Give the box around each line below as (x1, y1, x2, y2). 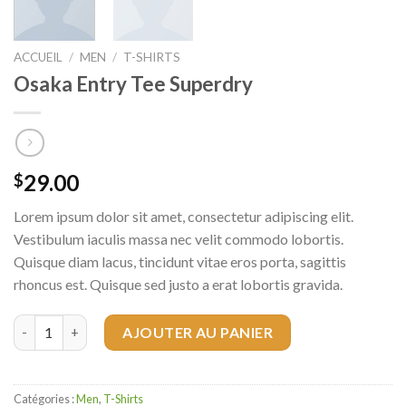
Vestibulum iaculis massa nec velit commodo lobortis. (14, 229, 343, 247)
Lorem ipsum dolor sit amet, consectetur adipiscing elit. (14, 207, 353, 225)
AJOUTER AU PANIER (122, 323, 274, 341)
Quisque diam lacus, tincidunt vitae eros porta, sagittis (14, 252, 346, 270)
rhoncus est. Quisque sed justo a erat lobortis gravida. (14, 275, 343, 293)
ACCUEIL (14, 50, 63, 65)
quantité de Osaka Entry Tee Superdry (13, 315, 249, 332)
